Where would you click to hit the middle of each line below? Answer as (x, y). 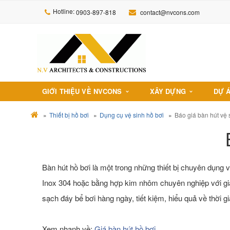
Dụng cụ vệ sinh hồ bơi (132, 115)
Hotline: (64, 11)
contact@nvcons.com (170, 12)
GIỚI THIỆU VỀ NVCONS (82, 91)
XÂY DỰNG (168, 91)
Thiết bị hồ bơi (69, 115)
